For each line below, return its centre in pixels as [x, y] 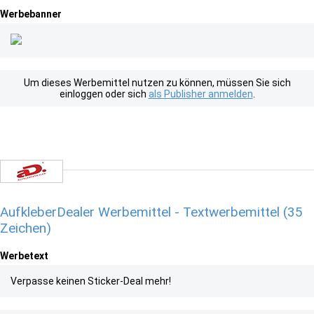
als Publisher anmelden [200, 94]
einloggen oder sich [104, 94]
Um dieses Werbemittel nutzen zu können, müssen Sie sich [157, 83]
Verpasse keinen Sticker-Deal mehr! [91, 281]
